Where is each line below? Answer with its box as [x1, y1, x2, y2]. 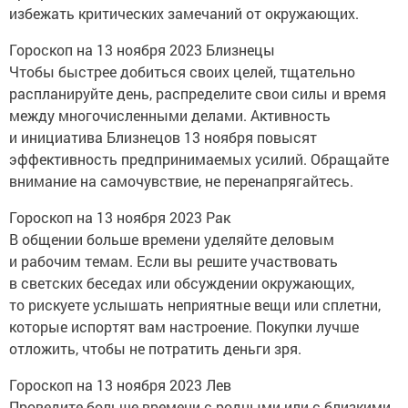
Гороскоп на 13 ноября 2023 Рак [9, 207, 230, 227]
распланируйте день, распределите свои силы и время [9, 83, 386, 103]
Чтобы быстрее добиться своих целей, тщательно [9, 61, 355, 81]
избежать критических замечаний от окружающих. [9, 3, 359, 23]
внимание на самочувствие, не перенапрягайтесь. [9, 170, 353, 190]
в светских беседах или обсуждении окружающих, [9, 272, 354, 292]
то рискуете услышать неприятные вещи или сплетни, [9, 294, 381, 314]
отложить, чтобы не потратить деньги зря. [9, 338, 301, 358]
